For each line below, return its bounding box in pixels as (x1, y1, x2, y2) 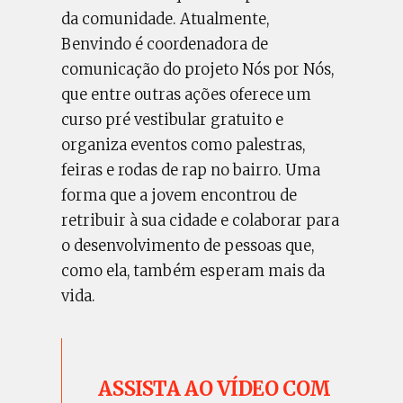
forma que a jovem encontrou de (61, 185, 298, 205)
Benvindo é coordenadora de (61, 34, 269, 54)
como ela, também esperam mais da (61, 261, 326, 281)
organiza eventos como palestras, (61, 135, 306, 155)
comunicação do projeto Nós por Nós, (61, 59, 335, 79)
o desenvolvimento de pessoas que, (61, 236, 315, 255)
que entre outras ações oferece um (61, 85, 312, 104)
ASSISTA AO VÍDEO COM (98, 375, 331, 401)
